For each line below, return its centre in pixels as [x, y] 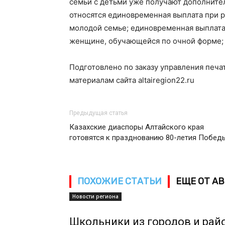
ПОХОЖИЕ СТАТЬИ [120, 181]
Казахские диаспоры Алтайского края [137, 127]
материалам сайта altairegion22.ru [132, 80]
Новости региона [95, 196]
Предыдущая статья [98, 113]
